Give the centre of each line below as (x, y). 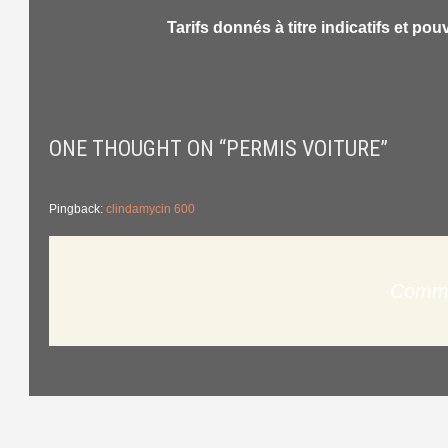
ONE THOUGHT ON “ (138, 148)
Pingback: (78, 208)
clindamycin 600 (151, 208)
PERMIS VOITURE (303, 148)
